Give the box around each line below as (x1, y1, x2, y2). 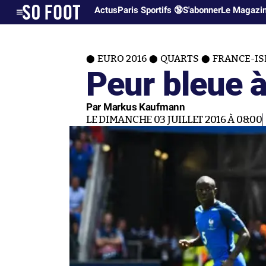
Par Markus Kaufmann (86, 101, 185, 113)
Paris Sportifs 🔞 (118, 5, 183, 15)
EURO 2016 (97, 54, 147, 64)
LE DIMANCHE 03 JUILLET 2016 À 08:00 (86, 115, 262, 125)
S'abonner (183, 5, 221, 15)
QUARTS (160, 54, 199, 64)
